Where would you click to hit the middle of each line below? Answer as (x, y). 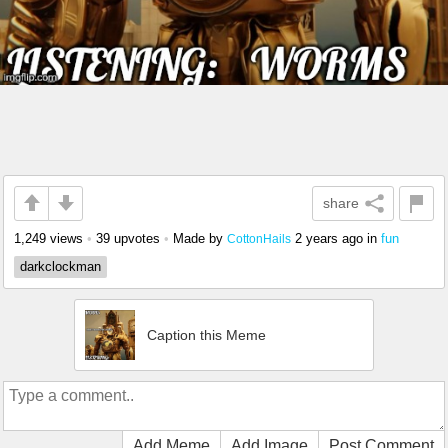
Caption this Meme (206, 334)
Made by (200, 238)
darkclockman (60, 266)
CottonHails (259, 238)
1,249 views (48, 238)
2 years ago (329, 238)
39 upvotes (128, 238)
